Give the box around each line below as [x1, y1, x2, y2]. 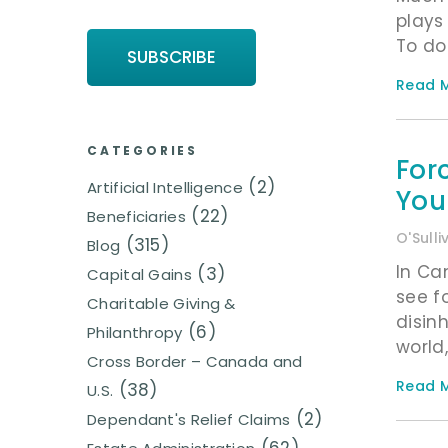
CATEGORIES [87, 142, 198, 160]
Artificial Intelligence [87, 177, 243, 199]
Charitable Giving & [87, 293, 236, 315]
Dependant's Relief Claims [87, 409, 291, 431]
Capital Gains [87, 264, 192, 286]
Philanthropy [87, 322, 183, 344]
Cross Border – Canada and [87, 351, 303, 373]
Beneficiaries [87, 206, 186, 228]
